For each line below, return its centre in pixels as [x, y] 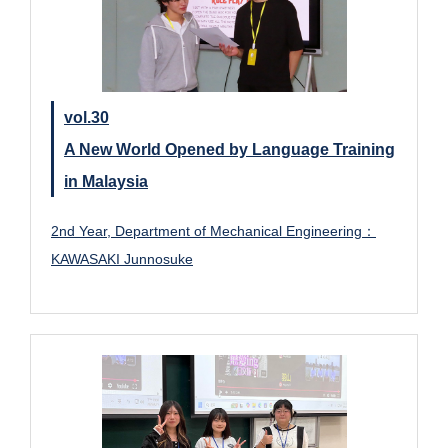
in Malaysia [106, 181]
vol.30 [86, 117]
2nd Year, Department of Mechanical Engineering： [213, 231]
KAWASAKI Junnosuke [122, 259]
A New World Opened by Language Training [229, 149]
